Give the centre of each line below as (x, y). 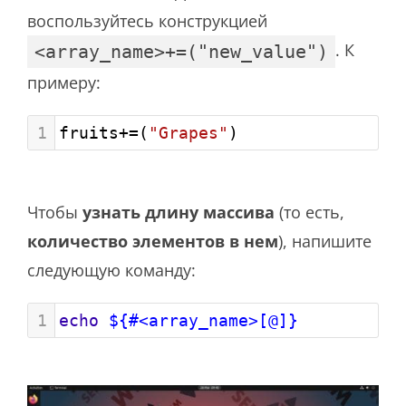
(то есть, (309, 212)
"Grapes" (188, 132)
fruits (89, 132)
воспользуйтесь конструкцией (147, 20)
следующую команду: (111, 270)
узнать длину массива (179, 212)
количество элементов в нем (153, 241)
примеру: (64, 82)
